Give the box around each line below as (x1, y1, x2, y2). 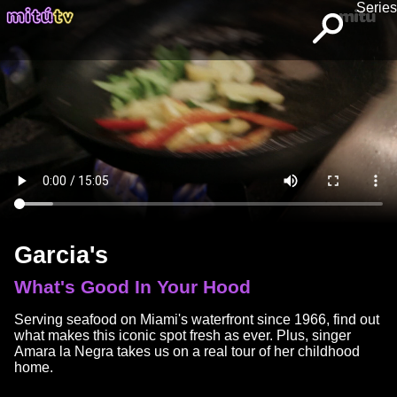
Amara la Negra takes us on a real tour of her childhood (14, 344, 360, 359)
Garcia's (14, 241, 108, 269)
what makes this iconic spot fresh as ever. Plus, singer (14, 328, 351, 343)
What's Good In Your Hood (14, 276, 251, 297)
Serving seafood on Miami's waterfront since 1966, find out (14, 312, 379, 327)
